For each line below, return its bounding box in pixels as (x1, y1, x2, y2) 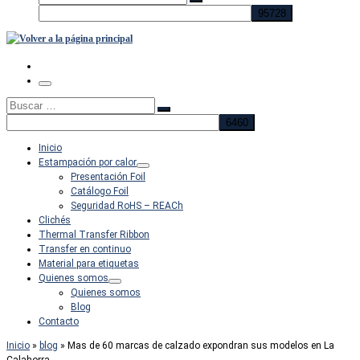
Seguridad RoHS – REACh (71, 200, 183, 211)
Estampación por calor (39, 157, 137, 168)
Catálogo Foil (71, 186, 129, 197)
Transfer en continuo (39, 243, 131, 255)
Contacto (39, 316, 79, 327)
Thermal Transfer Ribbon (39, 229, 149, 240)
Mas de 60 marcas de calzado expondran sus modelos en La (67, 340, 334, 351)
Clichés (39, 215, 71, 226)
